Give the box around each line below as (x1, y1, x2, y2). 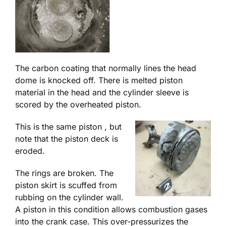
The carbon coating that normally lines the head (15, 63, 196, 74)
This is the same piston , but (15, 122, 122, 132)
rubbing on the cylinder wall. (15, 192, 124, 203)
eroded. (15, 146, 45, 156)
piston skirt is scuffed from (15, 180, 117, 191)
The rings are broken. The (15, 168, 114, 179)
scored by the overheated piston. (15, 99, 141, 110)
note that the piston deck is (15, 134, 118, 144)
